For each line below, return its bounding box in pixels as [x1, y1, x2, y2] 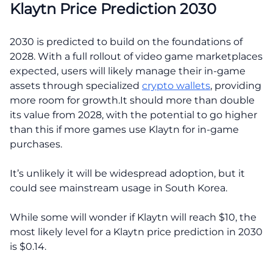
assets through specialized [10, 79, 142, 91]
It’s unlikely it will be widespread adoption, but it [10, 167, 245, 179]
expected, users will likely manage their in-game [10, 65, 246, 77]
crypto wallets [142, 79, 210, 91]
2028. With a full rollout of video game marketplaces [10, 50, 263, 62]
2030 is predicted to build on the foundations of [10, 35, 243, 48]
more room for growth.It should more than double [10, 94, 255, 106]
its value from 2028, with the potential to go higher [10, 108, 257, 121]
